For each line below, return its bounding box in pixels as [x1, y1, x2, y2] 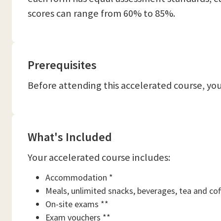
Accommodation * [45, 172, 113, 183]
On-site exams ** [45, 198, 109, 210]
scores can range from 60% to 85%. [28, 7, 175, 20]
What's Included [28, 129, 112, 145]
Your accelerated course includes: [28, 151, 170, 164]
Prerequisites [28, 57, 97, 73]
